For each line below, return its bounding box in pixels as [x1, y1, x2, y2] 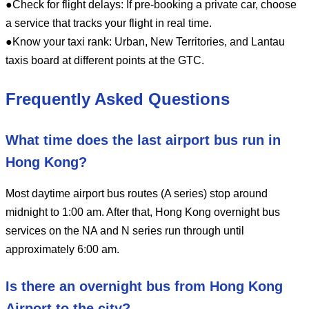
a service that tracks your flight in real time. [6, 17, 212, 29]
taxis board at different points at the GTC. [6, 54, 204, 66]
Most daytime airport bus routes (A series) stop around [6, 187, 268, 199]
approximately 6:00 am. [6, 243, 119, 255]
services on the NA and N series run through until [6, 224, 244, 237]
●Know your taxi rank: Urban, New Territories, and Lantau [6, 35, 285, 48]
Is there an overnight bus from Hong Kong [6, 278, 283, 294]
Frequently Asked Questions [6, 89, 230, 108]
